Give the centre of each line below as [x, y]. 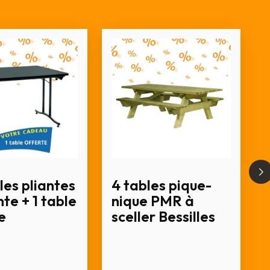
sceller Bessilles [163, 216]
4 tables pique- [162, 185]
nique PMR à [153, 201]
